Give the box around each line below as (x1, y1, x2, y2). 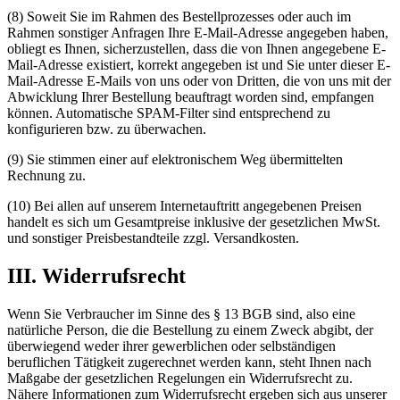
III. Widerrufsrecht (7, 264, 186, 288)
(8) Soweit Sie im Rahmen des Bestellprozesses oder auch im (7, 9, 351, 25)
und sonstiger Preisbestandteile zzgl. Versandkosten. (7, 230, 299, 246)
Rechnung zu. (7, 168, 86, 184)
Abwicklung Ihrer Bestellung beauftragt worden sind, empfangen (7, 89, 374, 105)
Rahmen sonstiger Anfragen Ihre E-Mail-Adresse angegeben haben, (7, 25, 388, 41)
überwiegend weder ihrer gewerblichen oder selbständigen (7, 338, 336, 354)
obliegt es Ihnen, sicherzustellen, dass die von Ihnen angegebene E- (7, 41, 386, 57)
